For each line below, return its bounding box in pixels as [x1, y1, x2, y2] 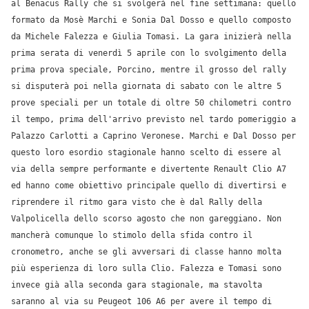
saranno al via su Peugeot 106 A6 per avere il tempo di [11, 297, 272, 306]
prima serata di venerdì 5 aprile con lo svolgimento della [11, 48, 286, 58]
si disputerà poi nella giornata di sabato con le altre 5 [11, 81, 281, 91]
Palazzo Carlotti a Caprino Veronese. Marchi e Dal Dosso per [11, 131, 296, 141]
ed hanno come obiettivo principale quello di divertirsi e [11, 181, 286, 190]
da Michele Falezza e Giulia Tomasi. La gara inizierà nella [11, 32, 291, 41]
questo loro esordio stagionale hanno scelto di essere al [11, 148, 281, 157]
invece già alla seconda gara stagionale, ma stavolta [11, 280, 262, 290]
